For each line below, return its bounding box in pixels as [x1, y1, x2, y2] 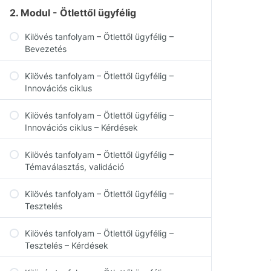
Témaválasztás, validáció [25, 162, 124, 172]
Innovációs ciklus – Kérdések [25, 122, 138, 132]
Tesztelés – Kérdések [25, 240, 108, 250]
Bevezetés [25, 44, 67, 54]
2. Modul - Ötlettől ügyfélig [10, 7, 136, 19]
